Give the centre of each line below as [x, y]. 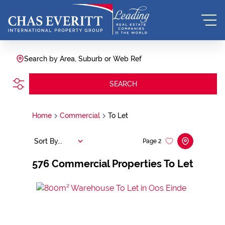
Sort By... [48, 141]
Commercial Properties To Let [122, 164]
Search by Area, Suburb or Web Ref [83, 59]
